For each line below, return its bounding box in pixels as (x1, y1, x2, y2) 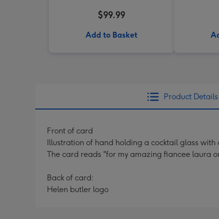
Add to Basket (86, 30, 137, 40)
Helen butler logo (47, 185, 109, 194)
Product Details (163, 92, 218, 101)
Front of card (47, 126, 93, 135)
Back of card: (47, 173, 94, 182)
